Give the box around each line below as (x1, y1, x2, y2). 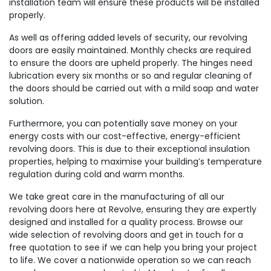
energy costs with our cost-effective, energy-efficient (9, 130, 241, 143)
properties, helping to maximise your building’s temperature (9, 155, 262, 168)
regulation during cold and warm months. (9, 168, 184, 181)
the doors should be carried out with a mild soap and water (9, 82, 259, 95)
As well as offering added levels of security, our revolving (9, 31, 247, 44)
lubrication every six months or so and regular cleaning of (9, 70, 252, 82)
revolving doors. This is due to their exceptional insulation (9, 143, 250, 155)
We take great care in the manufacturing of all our (9, 191, 224, 203)
